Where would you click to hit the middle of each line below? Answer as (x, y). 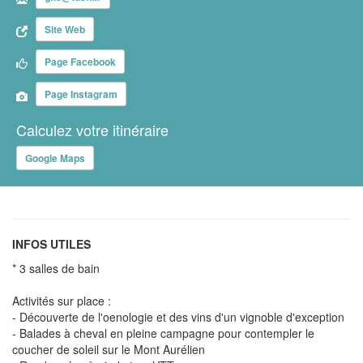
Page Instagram (81, 94)
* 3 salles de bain (56, 268)
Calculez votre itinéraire (92, 129)
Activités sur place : (62, 300)
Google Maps (55, 158)
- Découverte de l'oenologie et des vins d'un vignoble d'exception (178, 316)
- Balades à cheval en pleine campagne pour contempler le (163, 333)
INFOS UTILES (51, 243)
